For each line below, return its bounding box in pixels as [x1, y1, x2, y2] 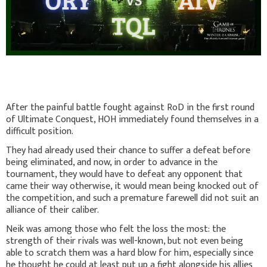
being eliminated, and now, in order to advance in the [6, 154, 218, 171]
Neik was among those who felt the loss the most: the [6, 221, 226, 238]
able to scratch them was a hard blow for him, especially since [6, 245, 253, 262]
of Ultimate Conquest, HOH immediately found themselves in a [6, 111, 259, 128]
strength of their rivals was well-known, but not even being [6, 233, 243, 250]
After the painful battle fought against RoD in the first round [6, 100, 254, 116]
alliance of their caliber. [6, 202, 99, 219]
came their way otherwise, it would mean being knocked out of [6, 178, 259, 195]
